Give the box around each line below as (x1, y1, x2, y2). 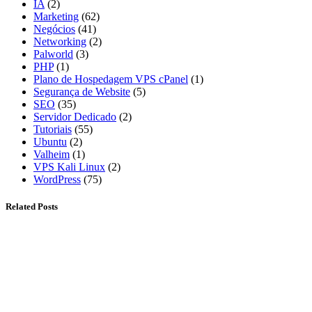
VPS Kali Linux (33, 161, 105, 173)
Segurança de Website (33, 86, 130, 98)
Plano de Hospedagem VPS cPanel (33, 73, 188, 86)
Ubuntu (33, 136, 67, 148)
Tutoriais (33, 123, 72, 136)
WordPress (33, 173, 81, 186)
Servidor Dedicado (33, 111, 116, 123)
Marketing (33, 10, 79, 23)
